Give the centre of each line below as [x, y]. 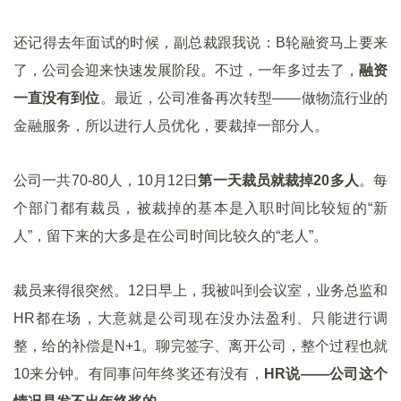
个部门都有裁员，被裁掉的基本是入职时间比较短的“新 [200, 208]
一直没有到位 [57, 98]
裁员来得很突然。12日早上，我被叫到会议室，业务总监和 [200, 290]
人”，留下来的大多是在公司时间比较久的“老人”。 [171, 236]
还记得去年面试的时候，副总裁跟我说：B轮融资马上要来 [200, 43]
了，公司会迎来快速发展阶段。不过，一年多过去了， [186, 70]
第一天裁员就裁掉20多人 [278, 180]
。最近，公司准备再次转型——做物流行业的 [243, 98]
